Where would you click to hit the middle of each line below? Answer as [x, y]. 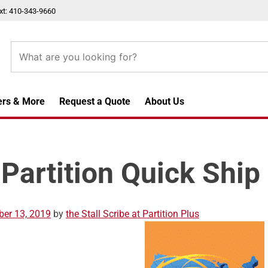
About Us [165, 101]
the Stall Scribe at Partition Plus [132, 214]
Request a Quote [95, 101]
